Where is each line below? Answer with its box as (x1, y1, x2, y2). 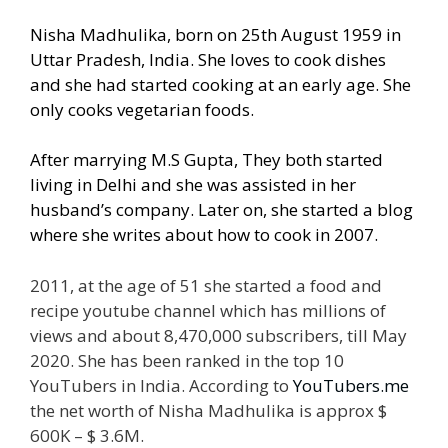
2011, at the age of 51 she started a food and (30, 273, 382, 297)
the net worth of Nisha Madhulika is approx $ (30, 398, 387, 422)
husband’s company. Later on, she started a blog (30, 198, 413, 222)
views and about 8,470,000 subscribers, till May (30, 323, 407, 347)
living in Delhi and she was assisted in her (30, 173, 356, 197)
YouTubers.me (293, 373, 409, 397)
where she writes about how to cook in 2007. (30, 223, 378, 247)
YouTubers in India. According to (30, 373, 293, 397)
